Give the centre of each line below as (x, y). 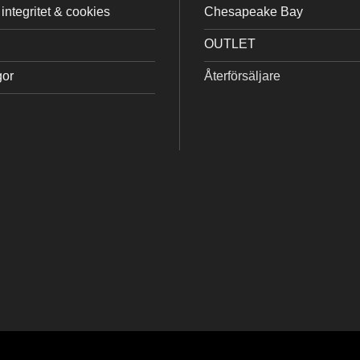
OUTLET (230, 43)
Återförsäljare (242, 76)
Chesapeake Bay (254, 11)
